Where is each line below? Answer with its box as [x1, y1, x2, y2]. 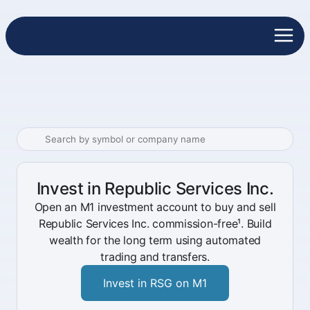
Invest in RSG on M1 [103, 276, 207, 290]
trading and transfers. [100, 250, 210, 264]
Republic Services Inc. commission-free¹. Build [38, 217, 272, 230]
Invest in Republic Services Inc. [36, 179, 274, 199]
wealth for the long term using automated [49, 233, 261, 247]
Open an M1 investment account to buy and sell [34, 200, 276, 214]
